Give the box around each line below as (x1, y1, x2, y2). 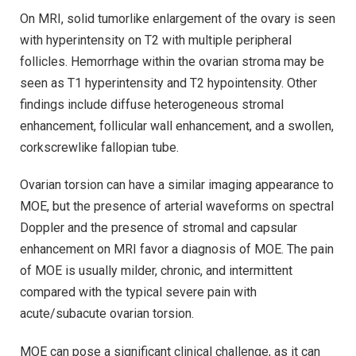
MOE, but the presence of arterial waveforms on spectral (20, 199, 334, 215)
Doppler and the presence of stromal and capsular (20, 220, 297, 236)
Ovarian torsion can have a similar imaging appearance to (20, 177, 334, 193)
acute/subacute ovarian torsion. (20, 306, 194, 322)
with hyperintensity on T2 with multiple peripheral (20, 32, 292, 48)
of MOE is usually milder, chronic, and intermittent (20, 263, 292, 279)
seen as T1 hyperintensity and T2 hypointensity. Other (20, 75, 317, 91)
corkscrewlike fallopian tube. (20, 139, 179, 155)
